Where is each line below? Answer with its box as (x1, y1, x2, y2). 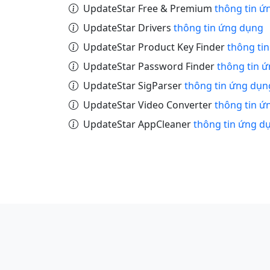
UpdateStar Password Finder (83, 60, 217, 73)
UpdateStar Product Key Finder (83, 40, 227, 54)
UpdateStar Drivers (83, 21, 174, 34)
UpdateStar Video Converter (83, 98, 215, 111)
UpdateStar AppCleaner (83, 118, 193, 131)
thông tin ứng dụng (174, 21, 263, 34)
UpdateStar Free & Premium (83, 2, 215, 15)
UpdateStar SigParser (83, 79, 184, 92)
